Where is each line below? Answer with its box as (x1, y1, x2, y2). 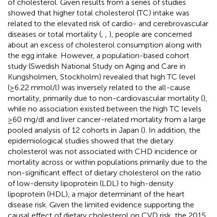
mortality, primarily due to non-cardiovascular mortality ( (8, 93, 203, 103)
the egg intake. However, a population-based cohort (8, 50, 189, 60)
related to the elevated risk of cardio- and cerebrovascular (8, 18, 208, 28)
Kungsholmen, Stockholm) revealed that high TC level (8, 72, 196, 81)
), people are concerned (109, 29, 192, 39)
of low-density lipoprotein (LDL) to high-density (8, 178, 173, 188)
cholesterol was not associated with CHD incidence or (8, 146, 197, 156)
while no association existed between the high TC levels (8, 104, 201, 113)
